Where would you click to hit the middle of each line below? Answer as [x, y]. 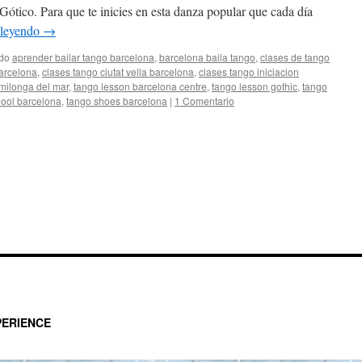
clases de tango [295, 57]
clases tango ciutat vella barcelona [118, 72]
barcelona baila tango [207, 57]
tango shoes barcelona [117, 101]
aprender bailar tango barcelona [83, 57]
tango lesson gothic [255, 86]
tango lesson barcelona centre [140, 86]
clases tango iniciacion [249, 72]
